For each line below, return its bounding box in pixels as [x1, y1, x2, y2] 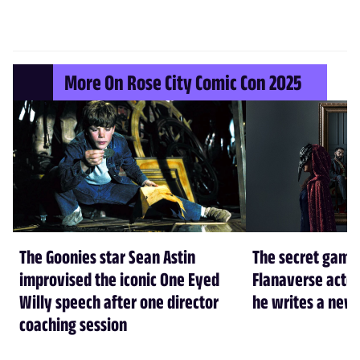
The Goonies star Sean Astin [19, 244, 195, 268]
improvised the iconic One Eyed [19, 267, 219, 290]
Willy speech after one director [19, 289, 219, 313]
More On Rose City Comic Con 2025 [64, 69, 301, 95]
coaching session [19, 312, 127, 335]
